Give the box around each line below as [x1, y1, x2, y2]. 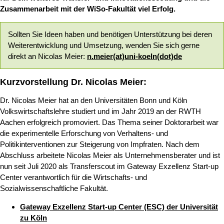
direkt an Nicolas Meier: [8, 52, 87, 61]
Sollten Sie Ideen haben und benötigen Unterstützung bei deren [8, 30, 212, 39]
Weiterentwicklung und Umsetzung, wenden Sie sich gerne [8, 41, 199, 50]
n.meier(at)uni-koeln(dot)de [87, 52, 182, 61]
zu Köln [20, 213, 47, 222]
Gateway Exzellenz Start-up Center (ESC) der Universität [20, 202, 218, 211]
